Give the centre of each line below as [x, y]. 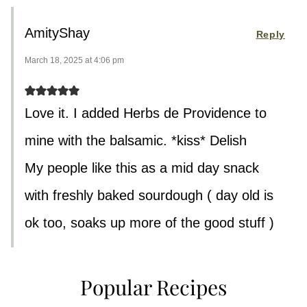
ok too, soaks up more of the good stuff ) [149, 222]
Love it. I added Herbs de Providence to [146, 113]
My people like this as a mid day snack [142, 168]
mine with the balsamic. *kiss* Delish [136, 140]
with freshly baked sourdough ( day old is [149, 195]
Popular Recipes [153, 287]
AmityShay [57, 33]
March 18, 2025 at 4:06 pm [74, 60]
